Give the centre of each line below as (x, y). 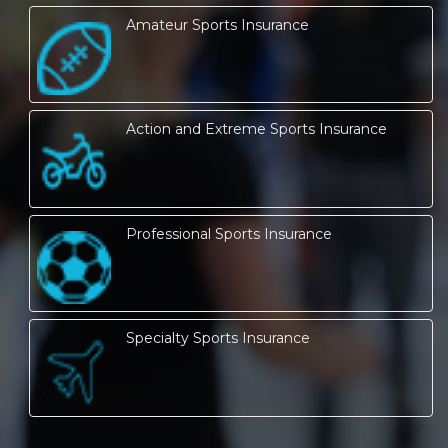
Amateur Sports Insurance (217, 24)
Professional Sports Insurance (228, 233)
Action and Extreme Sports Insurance (256, 129)
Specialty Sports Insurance (217, 338)
